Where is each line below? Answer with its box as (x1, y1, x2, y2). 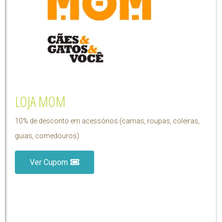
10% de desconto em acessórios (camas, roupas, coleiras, (15, 117, 200, 125)
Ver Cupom (30, 158, 68, 167)
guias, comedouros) (15, 132, 79, 140)
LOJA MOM (15, 92, 65, 111)
